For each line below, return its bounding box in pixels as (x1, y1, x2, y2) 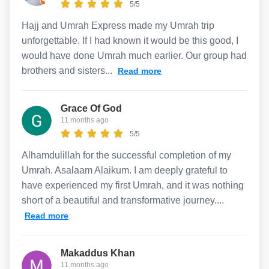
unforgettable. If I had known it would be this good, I (22, 35, 238, 46)
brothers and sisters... (22, 65, 115, 76)
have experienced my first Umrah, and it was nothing (22, 180, 244, 190)
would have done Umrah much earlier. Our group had (22, 50, 247, 61)
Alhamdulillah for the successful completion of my (22, 150, 231, 160)
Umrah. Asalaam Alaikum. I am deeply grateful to (22, 165, 228, 175)
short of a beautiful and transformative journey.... (22, 195, 224, 205)
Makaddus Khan (61, 247, 135, 258)
